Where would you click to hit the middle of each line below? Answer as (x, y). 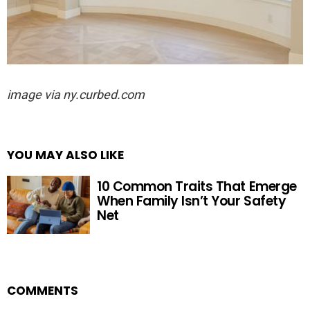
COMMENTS (43, 291)
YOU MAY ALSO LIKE (65, 155)
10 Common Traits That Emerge (197, 186)
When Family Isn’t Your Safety (192, 201)
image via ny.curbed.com (76, 94)
